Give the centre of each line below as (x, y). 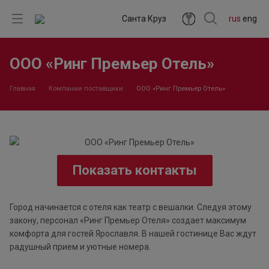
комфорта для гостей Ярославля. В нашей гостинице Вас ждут (133, 234)
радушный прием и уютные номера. (80, 247)
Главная (23, 89)
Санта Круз (144, 19)
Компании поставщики (86, 89)
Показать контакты (134, 171)
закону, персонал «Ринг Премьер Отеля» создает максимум (128, 221)
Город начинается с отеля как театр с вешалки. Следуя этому (131, 207)
